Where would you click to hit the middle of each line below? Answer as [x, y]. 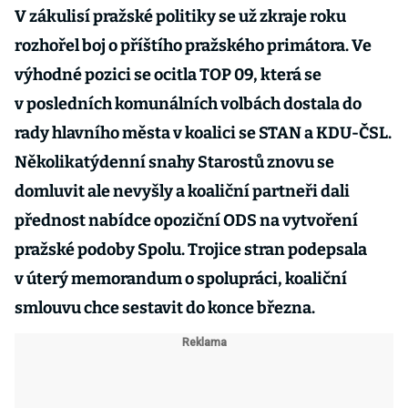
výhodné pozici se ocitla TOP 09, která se [168, 75]
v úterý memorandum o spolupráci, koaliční [181, 279]
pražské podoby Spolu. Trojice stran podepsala [191, 250]
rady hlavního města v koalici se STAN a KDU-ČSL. [203, 133]
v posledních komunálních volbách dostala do [188, 104]
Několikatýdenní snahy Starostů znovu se [174, 162]
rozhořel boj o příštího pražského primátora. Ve [193, 46]
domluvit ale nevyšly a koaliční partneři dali [182, 191]
